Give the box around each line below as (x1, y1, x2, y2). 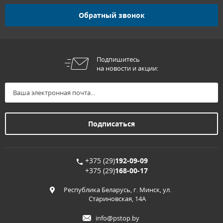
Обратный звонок (78, 10, 145, 20)
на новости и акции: (97, 64, 158, 73)
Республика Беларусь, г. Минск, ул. (63, 185, 171, 195)
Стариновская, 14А (89, 194, 146, 204)
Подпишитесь (97, 55, 140, 64)
